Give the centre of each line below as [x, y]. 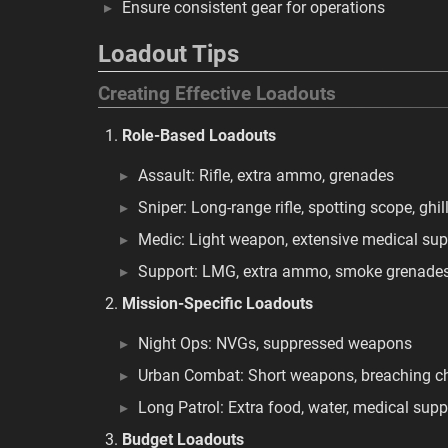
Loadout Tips [168, 54]
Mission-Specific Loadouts [217, 303]
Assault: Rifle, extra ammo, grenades [266, 175]
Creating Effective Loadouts [217, 94]
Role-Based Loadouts [199, 135]
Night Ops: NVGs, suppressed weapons [275, 343]
